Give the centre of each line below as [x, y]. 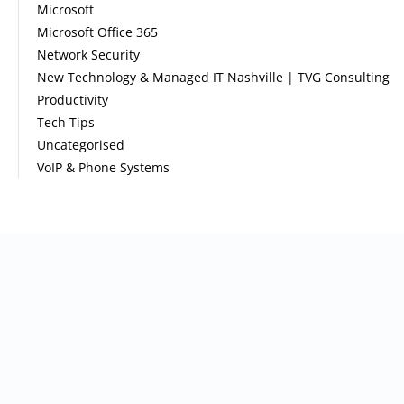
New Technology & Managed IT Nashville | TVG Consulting [213, 78]
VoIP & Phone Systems [103, 168]
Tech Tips [66, 123]
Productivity [73, 100]
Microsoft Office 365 [97, 32]
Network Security [88, 55]
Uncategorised [81, 145]
